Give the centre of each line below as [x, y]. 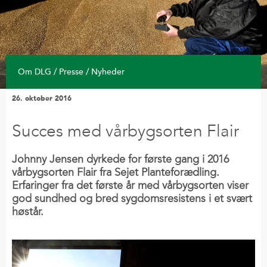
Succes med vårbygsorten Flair [125, 131]
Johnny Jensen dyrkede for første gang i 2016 [120, 159]
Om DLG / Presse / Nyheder [71, 72]
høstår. [28, 212]
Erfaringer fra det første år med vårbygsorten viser [130, 185]
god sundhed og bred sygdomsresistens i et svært [132, 198]
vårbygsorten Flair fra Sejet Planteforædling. [116, 172]
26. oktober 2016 [42, 99]
